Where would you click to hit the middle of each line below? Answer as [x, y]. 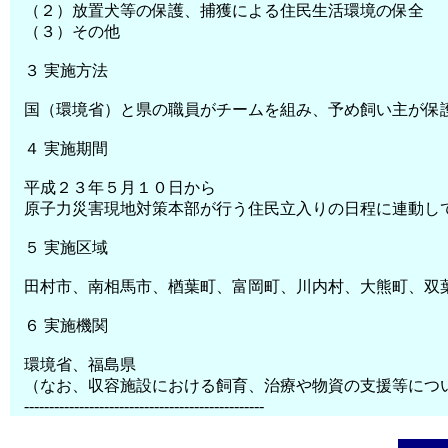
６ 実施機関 [66, 325]
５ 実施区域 [66, 247]
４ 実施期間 [66, 148]
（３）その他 [72, 31]
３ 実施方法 [66, 70]
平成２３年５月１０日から [120, 187]
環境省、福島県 [80, 364]
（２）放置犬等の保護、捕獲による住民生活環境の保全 [224, 10]
